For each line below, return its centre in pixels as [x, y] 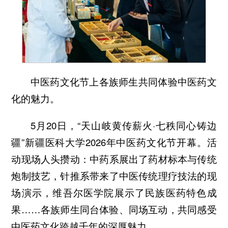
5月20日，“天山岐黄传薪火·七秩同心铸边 [123, 125]
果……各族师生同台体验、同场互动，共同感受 [114, 209]
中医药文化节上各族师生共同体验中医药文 [123, 81]
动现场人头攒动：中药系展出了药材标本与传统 [114, 159]
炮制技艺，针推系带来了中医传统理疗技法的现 [114, 175]
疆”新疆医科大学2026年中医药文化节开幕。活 [114, 142]
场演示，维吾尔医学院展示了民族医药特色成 [114, 192]
